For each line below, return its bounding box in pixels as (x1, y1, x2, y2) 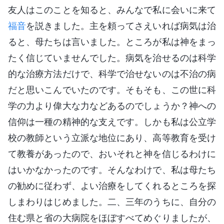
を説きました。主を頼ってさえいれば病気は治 (26, 20, 216, 31)
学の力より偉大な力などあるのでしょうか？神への (8, 100, 216, 111)
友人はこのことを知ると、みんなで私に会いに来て (8, 4, 216, 15)
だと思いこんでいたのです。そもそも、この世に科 (8, 84, 216, 95)
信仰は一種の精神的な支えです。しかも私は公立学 (8, 116, 216, 127)
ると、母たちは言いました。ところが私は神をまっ (8, 36, 216, 47)
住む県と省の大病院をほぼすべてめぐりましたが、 (8, 212, 216, 223)
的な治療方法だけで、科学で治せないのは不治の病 (8, 68, 216, 79)
